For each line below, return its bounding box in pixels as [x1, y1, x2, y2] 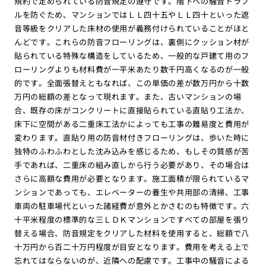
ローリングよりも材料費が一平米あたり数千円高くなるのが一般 [14, 63, 250, 75]
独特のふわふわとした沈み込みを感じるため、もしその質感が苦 [14, 145, 250, 157]
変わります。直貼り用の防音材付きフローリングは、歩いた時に [14, 131, 250, 143]
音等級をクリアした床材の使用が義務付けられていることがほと [14, 22, 250, 34]
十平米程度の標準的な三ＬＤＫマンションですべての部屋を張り [14, 213, 250, 225]
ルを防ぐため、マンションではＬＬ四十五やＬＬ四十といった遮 [14, 8, 250, 20]
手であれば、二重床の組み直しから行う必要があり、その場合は [14, 159, 250, 170]
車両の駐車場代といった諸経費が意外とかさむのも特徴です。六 [14, 199, 250, 211]
